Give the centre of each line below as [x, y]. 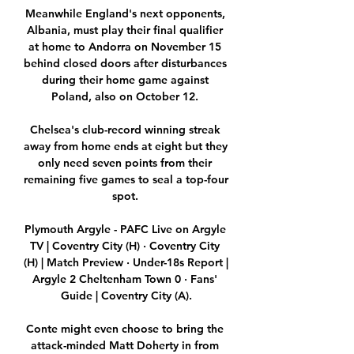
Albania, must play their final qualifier [125, 30]
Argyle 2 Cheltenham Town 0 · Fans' [125, 279]
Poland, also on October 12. [126, 97]
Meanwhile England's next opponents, [125, 14]
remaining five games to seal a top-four [126, 180]
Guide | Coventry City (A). [126, 296]
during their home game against [125, 80]
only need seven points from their [125, 163]
